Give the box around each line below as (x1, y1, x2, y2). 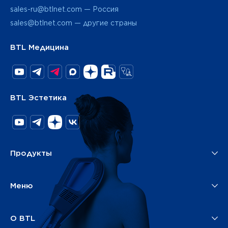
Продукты (10, 148, 52, 158)
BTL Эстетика (10, 93, 67, 102)
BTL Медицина (10, 42, 69, 52)
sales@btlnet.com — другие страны (10, 18, 137, 27)
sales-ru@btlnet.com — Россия (10, 5, 119, 13)
